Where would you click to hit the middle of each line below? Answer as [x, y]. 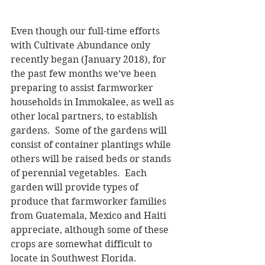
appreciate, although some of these [91, 230]
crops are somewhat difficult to [83, 244]
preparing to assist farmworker [83, 88]
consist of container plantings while [92, 144]
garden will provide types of [76, 187]
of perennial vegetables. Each [80, 173]
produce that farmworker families [90, 201]
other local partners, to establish [85, 116]
